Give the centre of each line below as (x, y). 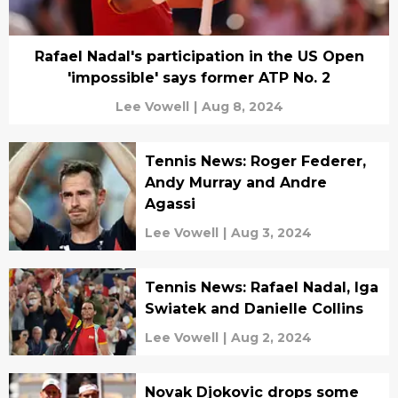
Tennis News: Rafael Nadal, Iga (261, 288)
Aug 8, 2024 (242, 107)
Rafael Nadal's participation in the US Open (199, 57)
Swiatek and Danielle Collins (254, 309)
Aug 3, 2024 (271, 233)
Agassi (170, 204)
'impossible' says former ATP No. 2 (199, 78)
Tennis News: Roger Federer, (255, 162)
